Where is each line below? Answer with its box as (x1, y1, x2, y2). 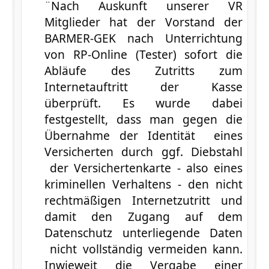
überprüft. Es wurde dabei (44, 94, 243, 111)
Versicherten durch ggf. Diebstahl (44, 143, 243, 160)
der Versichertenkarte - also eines (44, 159, 243, 176)
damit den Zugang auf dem (44, 208, 243, 225)
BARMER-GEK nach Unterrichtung (44, 29, 243, 46)
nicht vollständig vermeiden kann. (44, 240, 243, 257)
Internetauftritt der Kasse (44, 78, 243, 95)
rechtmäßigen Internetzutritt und (44, 192, 243, 208)
